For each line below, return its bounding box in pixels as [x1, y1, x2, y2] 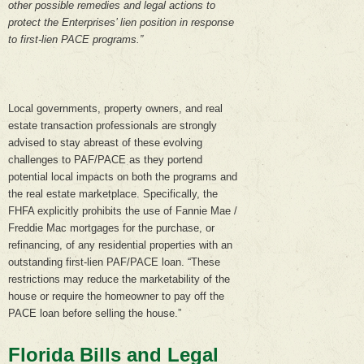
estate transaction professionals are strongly [8, 119, 217, 132]
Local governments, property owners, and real [8, 102, 223, 115]
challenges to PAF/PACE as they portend [8, 153, 202, 166]
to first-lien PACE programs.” [8, 33, 143, 46]
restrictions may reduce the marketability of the [8, 272, 230, 285]
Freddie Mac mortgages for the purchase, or [8, 221, 214, 234]
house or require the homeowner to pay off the [8, 289, 224, 302]
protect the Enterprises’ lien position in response [8, 16, 234, 29]
